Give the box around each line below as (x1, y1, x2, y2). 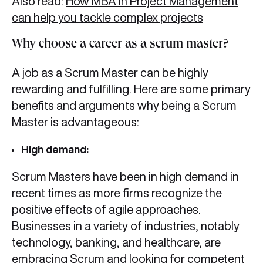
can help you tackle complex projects (12, 11, 203, 24)
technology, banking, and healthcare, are (12, 236, 221, 249)
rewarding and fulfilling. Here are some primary (12, 83, 251, 96)
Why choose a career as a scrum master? (12, 39, 228, 52)
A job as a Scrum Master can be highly (12, 66, 208, 79)
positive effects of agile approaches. (12, 203, 201, 216)
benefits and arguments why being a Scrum (12, 99, 237, 112)
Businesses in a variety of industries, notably (12, 220, 240, 232)
